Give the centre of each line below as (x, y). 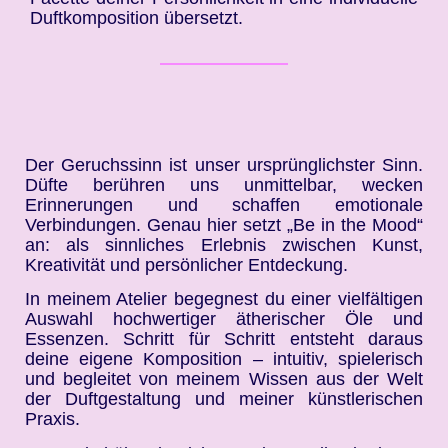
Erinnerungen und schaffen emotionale (224, 204)
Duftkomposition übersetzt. (136, 17)
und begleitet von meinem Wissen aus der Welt (224, 379)
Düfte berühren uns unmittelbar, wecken (224, 184)
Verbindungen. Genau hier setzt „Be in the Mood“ (224, 224)
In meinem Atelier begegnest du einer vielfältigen (224, 299)
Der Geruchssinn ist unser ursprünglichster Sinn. (224, 164)
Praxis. (52, 419)
